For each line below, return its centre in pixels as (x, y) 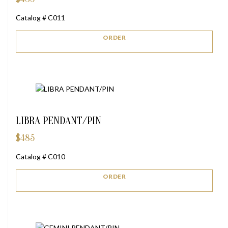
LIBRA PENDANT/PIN (59, 120)
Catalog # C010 (40, 156)
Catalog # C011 (40, 17)
